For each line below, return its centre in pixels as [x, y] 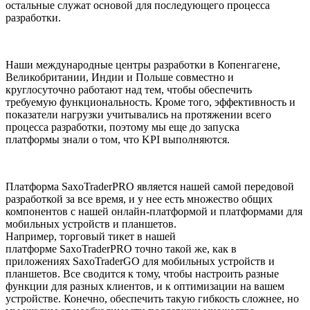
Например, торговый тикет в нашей [91, 237]
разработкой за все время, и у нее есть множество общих [139, 199]
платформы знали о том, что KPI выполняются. [118, 140]
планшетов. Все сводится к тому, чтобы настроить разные [142, 274]
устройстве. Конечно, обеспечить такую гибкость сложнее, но [152, 299]
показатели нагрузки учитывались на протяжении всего [138, 115]
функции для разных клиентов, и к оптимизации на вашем [145, 286]
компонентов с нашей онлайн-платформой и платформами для [154, 212]
